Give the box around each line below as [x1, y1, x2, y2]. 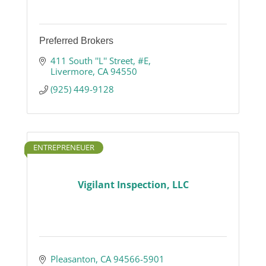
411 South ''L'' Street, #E [50, 55, 148, 67]
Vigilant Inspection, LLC [77, 178, 189, 191]
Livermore [50, 65, 93, 78]
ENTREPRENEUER [33, 142, 94, 153]
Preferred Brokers [39, 36, 113, 46]
